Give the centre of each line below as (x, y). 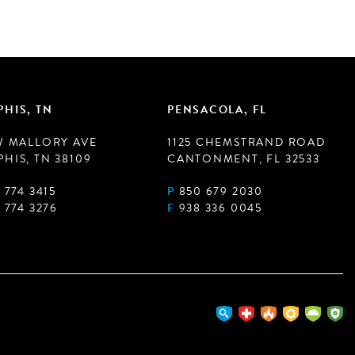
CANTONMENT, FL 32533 (244, 158)
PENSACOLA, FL (218, 109)
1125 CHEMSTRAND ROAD (246, 142)
